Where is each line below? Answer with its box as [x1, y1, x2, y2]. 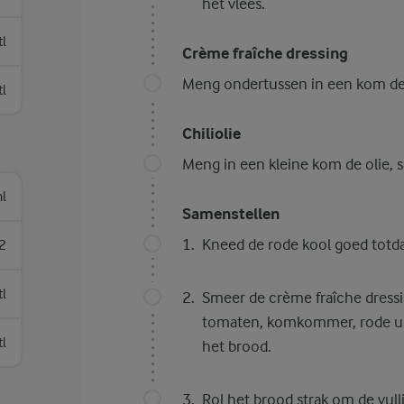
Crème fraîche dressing [181, 44, 348, 63]
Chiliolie [181, 124, 241, 143]
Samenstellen [181, 205, 280, 224]
